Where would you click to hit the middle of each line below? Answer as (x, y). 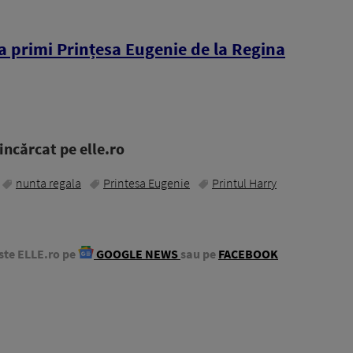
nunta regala (48, 183)
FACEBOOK (248, 254)
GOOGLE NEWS (137, 254)
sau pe (198, 254)
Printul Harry (244, 183)
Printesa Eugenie (147, 183)
